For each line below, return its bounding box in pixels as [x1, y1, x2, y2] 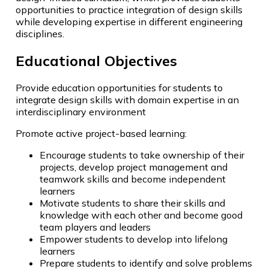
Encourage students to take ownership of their [40, 149, 244, 162]
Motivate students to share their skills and [40, 197, 225, 210]
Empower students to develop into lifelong [40, 233, 228, 246]
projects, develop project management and [40, 161, 228, 174]
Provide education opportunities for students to [16, 82, 223, 94]
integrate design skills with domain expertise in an [16, 94, 239, 106]
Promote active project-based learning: [16, 127, 187, 140]
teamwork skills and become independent [40, 173, 226, 186]
